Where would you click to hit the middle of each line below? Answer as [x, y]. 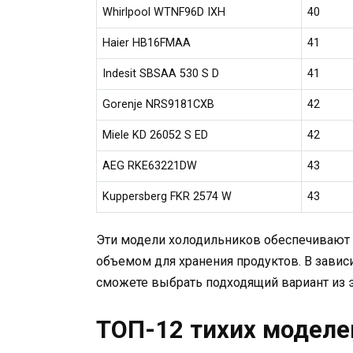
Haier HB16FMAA [147, 43]
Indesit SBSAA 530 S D [161, 73]
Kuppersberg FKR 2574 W [167, 196]
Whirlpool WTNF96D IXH [164, 12]
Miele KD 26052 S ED [156, 135]
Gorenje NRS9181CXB [159, 104]
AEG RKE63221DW [150, 165]
